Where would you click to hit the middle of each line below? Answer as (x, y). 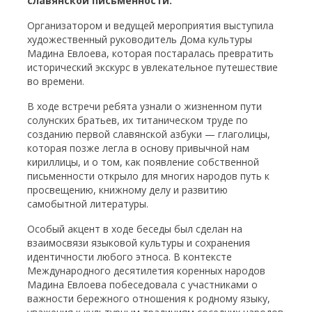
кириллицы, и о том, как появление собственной (143, 162)
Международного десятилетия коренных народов (147, 271)
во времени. (56, 81)
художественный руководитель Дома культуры (140, 39)
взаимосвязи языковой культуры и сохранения (139, 243)
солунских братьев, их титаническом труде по (138, 120)
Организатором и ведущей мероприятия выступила (151, 25)
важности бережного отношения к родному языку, (149, 298)
